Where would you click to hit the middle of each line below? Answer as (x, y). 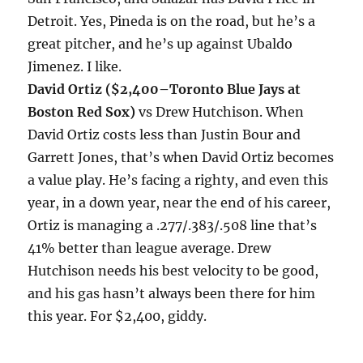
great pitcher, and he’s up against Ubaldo (160, 44)
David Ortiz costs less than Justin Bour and (164, 135)
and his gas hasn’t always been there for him (172, 294)
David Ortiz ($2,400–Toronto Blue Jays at (164, 90)
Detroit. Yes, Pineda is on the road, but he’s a (172, 21)
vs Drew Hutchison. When (222, 112)
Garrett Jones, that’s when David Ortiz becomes (181, 158)
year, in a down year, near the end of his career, (179, 203)
